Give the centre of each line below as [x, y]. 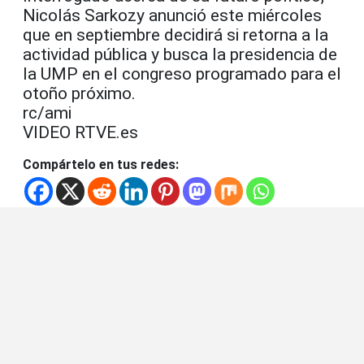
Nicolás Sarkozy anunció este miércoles [172, 16]
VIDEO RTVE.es [80, 133]
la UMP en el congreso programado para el [182, 74]
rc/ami [47, 113]
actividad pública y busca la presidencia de [180, 55]
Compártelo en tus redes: [101, 165]
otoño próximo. [79, 94]
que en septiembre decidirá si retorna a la [175, 35]
